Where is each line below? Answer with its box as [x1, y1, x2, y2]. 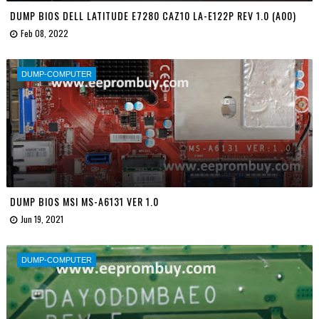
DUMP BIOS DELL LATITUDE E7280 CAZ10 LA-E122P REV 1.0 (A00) [9, 7, 296, 23]
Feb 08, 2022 [20, 26, 68, 39]
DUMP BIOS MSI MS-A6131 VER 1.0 [9, 193, 159, 209]
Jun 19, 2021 [20, 212, 63, 225]
